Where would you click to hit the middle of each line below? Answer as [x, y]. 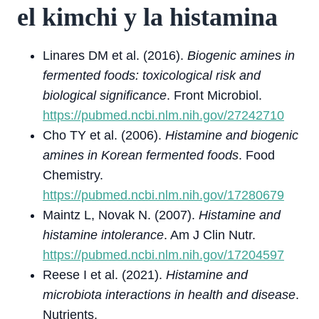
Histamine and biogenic [232, 135]
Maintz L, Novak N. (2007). [121, 215]
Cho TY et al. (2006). [104, 135]
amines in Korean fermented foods [141, 155]
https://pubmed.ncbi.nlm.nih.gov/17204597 [163, 255]
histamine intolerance [103, 235]
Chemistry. [73, 175]
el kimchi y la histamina [147, 17]
